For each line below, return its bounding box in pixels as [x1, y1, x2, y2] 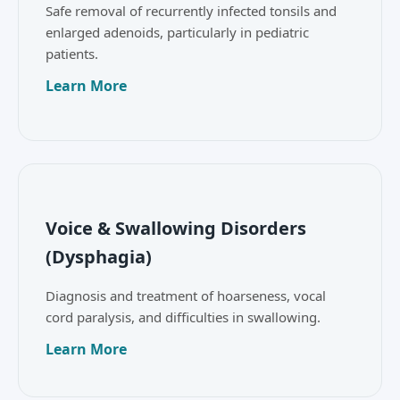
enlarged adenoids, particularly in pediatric [46, 23, 309, 42]
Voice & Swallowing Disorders [46, 216, 306, 241]
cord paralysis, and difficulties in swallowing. [46, 308, 321, 327]
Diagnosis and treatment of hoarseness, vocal [46, 287, 326, 305]
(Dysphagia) [46, 245, 152, 270]
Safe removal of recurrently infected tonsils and [46, 2, 337, 21]
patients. [46, 45, 98, 63]
